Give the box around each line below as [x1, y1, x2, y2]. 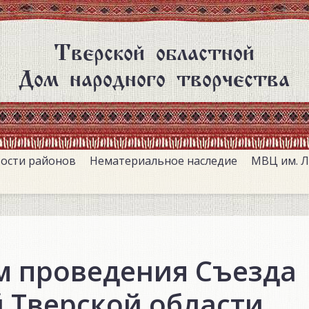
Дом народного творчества [19, 68, 290, 83]
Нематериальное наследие [90, 153, 237, 169]
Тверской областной [54, 42, 255, 57]
